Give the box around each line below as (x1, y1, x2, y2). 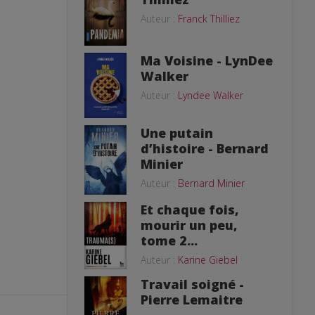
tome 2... (141, 231, 198, 249)
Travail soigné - (141, 276, 244, 293)
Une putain (141, 124, 213, 142)
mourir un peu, (141, 216, 238, 233)
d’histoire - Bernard (141, 140, 269, 157)
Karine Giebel (178, 252, 238, 266)
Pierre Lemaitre (141, 291, 243, 309)
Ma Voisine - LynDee (141, 51, 273, 69)
